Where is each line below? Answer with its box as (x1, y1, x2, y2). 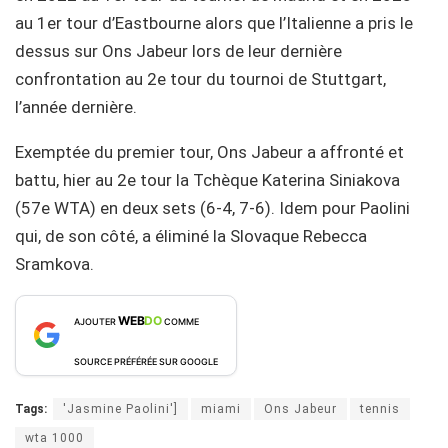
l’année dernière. (15, 96, 137, 117)
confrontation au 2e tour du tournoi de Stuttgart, (15, 68, 386, 89)
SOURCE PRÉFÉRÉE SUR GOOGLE (74, 355, 218, 367)
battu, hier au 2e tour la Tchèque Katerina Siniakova (15, 169, 400, 190)
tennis (360, 401, 400, 416)
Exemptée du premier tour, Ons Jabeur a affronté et (15, 141, 404, 162)
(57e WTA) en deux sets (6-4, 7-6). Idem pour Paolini (15, 197, 410, 218)
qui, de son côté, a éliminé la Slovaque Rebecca (15, 225, 367, 246)
